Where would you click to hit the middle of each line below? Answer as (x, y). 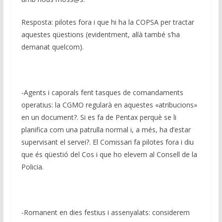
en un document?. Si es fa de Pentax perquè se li (99, 117)
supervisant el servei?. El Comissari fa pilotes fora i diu (107, 142)
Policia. (32, 167)
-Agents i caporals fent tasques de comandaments (102, 93)
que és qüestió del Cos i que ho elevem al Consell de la (109, 155)
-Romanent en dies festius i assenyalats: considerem (105, 213)
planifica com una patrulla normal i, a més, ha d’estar (106, 130)
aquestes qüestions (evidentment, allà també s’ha (100, 35)
